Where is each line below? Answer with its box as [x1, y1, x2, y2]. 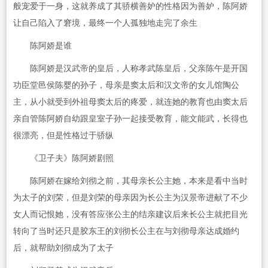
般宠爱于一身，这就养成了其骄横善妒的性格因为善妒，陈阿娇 [13, 2, 248, 11]
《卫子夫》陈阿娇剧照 [13, 154, 114, 163]
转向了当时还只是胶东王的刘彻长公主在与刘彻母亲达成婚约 [13, 227, 239, 236]
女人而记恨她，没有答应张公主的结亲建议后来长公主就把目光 [13, 210, 248, 220]
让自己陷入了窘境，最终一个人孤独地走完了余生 [13, 19, 197, 28]
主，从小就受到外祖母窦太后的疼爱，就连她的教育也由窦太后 [13, 98, 248, 107]
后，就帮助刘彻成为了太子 [13, 243, 114, 253]
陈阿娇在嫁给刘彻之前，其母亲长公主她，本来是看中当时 [13, 176, 248, 186]
